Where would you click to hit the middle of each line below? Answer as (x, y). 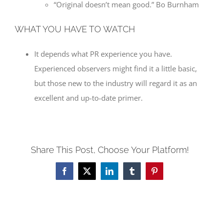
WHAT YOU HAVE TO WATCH (75, 29)
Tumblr (142, 174)
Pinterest (167, 174)
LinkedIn (123, 174)
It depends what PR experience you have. (103, 54)
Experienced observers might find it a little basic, (116, 68)
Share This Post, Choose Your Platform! (109, 150)
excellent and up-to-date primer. (88, 98)
